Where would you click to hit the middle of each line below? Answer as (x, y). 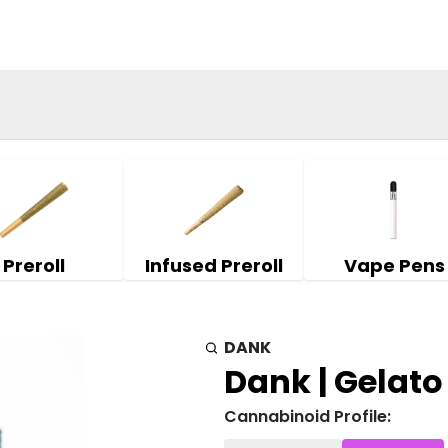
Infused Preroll (214, 265)
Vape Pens (394, 265)
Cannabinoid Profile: (307, 416)
